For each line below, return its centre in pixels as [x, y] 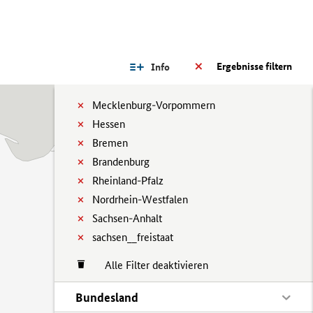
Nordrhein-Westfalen [140, 199]
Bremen [110, 143]
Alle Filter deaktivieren [150, 265]
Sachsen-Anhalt [127, 218]
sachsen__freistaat [133, 237]
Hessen [109, 124]
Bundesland [107, 297]
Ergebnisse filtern [254, 66]
